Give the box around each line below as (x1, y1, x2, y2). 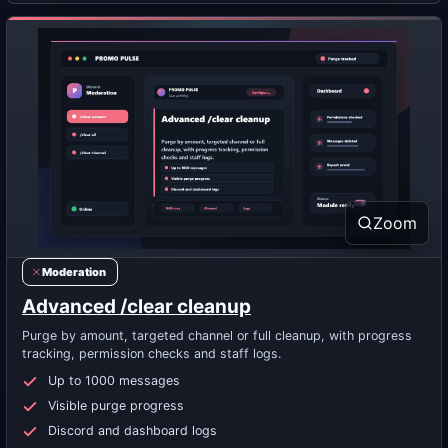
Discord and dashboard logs (48, 423, 217, 438)
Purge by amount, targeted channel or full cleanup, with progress (22, 328, 412, 343)
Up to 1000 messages (48, 373, 180, 388)
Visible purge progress (48, 398, 184, 413)
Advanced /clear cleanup (22, 295, 251, 318)
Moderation (42, 265, 106, 279)
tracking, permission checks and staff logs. (22, 346, 281, 361)
